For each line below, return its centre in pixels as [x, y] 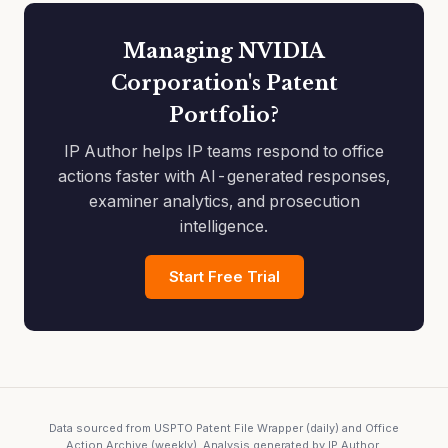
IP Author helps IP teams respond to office [224, 151]
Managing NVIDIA [224, 51]
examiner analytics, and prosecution [224, 201]
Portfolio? [224, 115]
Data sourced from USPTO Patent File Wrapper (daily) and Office [224, 428]
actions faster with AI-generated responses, [224, 176]
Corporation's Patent [224, 83]
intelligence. [224, 226]
